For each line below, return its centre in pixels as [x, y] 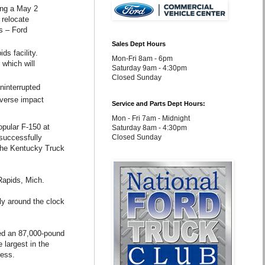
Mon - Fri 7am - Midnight [151, 118]
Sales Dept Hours [139, 44]
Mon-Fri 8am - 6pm [142, 59]
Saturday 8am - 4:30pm [149, 128]
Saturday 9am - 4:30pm [149, 68]
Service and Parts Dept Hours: [159, 104]
